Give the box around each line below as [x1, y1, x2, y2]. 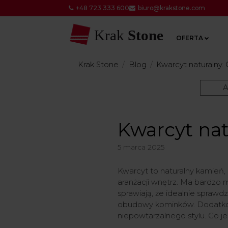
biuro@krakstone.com [137, 4, 205, 12]
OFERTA [176, 34, 203, 42]
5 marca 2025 [117, 142, 164, 151]
